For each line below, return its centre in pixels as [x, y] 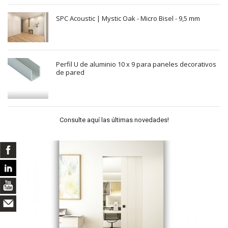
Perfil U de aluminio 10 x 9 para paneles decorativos [136, 64]
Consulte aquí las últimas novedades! [114, 120]
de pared [70, 73]
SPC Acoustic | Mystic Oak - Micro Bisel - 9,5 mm [128, 19]
